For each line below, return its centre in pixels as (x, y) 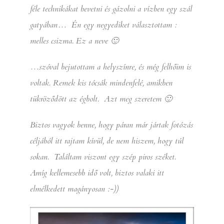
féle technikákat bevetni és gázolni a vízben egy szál (111, 9)
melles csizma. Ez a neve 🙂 (74, 41)
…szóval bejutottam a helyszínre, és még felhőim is (110, 67)
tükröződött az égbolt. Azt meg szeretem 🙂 (101, 99)
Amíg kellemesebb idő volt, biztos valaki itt (97, 173)
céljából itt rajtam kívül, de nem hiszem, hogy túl (107, 141)
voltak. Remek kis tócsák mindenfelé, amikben (101, 83)
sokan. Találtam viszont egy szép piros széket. (103, 157)
